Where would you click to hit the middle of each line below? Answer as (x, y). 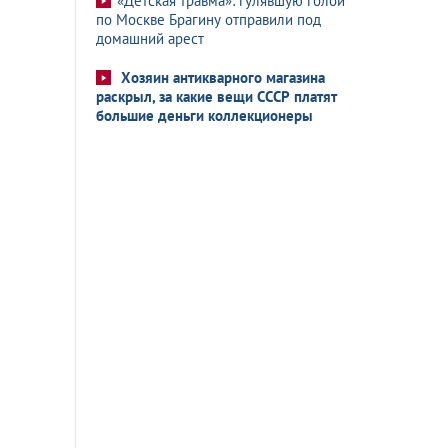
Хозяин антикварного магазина (223, 77)
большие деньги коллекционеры (204, 115)
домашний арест (150, 38)
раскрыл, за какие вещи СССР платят (216, 96)
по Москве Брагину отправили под (208, 19)
